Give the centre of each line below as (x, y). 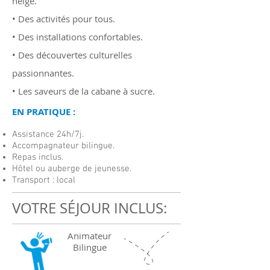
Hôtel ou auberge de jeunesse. (72, 169)
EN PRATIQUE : (44, 112)
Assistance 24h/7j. (48, 134)
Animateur (89, 236)
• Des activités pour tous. (64, 19)
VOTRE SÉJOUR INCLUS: (89, 208)
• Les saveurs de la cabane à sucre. (83, 91)
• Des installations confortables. (77, 37)
